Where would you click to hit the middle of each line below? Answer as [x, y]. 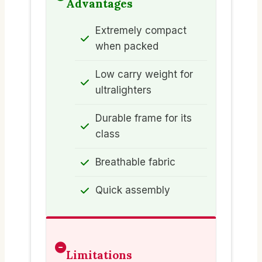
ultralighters [123, 90]
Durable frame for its [144, 118]
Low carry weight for [144, 75]
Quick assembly [133, 190]
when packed [127, 46]
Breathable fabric [135, 162]
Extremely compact [141, 31]
